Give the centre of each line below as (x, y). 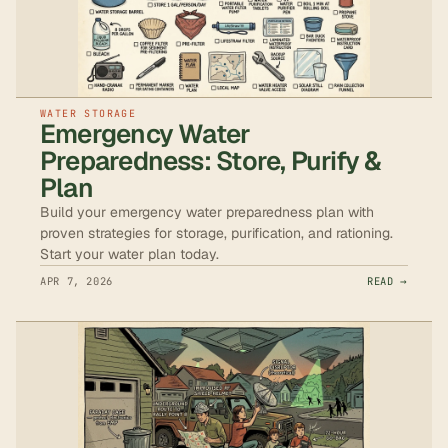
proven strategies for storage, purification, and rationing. (216, 233)
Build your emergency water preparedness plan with (207, 212)
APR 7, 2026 (76, 281)
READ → (387, 281)
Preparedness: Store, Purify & (211, 161)
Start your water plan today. (129, 254)
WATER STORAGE (88, 114)
